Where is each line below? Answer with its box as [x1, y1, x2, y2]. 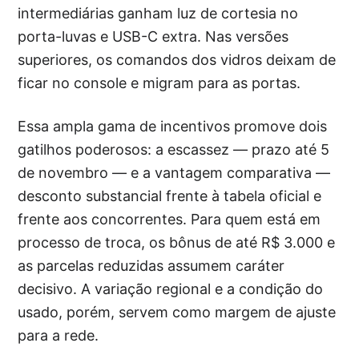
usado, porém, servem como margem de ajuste [18, 304, 337, 321]
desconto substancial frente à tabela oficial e [18, 188, 322, 205]
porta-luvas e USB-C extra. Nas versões [18, 28, 289, 46]
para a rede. [18, 327, 99, 345]
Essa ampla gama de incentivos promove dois [18, 118, 328, 135]
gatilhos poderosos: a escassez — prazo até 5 [18, 141, 330, 159]
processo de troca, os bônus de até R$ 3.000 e [18, 234, 336, 252]
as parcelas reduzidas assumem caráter [18, 257, 285, 275]
